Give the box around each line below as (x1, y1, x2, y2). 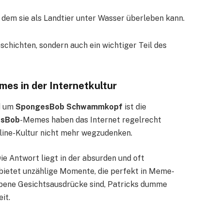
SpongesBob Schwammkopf (15, 102, 123, 112)
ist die (123, 102, 146, 112)
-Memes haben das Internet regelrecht (20, 115, 161, 125)
